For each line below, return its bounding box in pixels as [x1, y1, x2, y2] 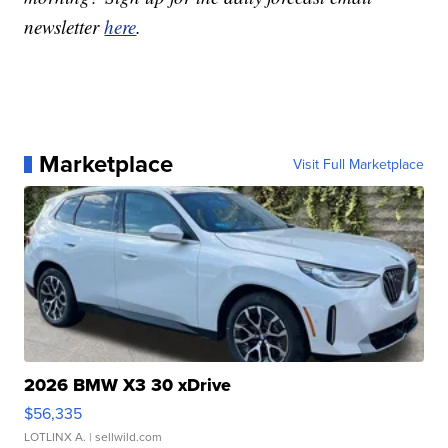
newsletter [24, 14, 105, 40]
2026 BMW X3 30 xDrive [24, 372, 232, 399]
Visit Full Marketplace [292, 154, 424, 175]
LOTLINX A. [24, 428, 87, 446]
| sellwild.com [86, 428, 163, 446]
